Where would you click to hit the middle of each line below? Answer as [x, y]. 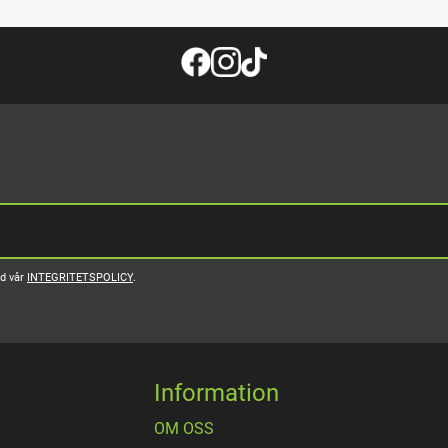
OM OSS [184, 429]
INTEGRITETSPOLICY [80, 278]
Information [216, 393]
